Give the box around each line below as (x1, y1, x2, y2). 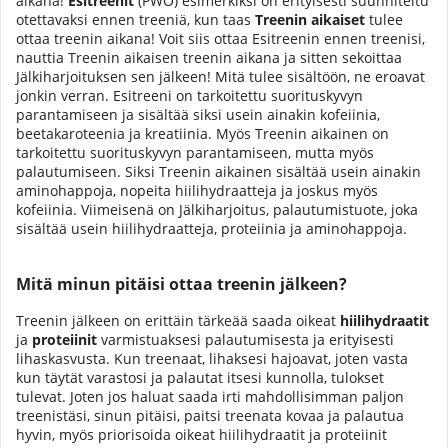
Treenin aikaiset (255, 9, 365, 29)
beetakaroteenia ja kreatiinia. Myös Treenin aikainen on (16, 123, 389, 143)
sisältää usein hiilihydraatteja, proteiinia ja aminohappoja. (16, 218, 407, 238)
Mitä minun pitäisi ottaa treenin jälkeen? (16, 273, 347, 295)
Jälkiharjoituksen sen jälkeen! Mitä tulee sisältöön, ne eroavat (16, 66, 425, 86)
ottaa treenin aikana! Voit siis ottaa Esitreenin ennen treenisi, (16, 28, 425, 48)
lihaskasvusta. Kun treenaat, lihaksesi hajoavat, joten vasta (16, 349, 408, 369)
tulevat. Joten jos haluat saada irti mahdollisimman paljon (16, 387, 404, 407)
